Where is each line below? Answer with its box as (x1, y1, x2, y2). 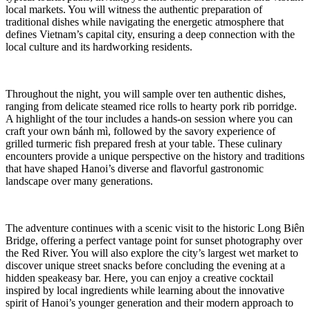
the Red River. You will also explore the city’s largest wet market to (6, 247, 298, 259)
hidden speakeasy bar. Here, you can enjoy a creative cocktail (6, 272, 273, 284)
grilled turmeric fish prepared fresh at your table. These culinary (6, 138, 282, 150)
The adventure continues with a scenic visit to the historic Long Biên (6, 222, 304, 235)
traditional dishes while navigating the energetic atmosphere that (6, 16, 284, 28)
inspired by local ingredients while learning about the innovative (6, 284, 284, 297)
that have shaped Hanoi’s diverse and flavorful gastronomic (6, 163, 264, 175)
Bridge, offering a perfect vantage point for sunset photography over (6, 235, 302, 247)
